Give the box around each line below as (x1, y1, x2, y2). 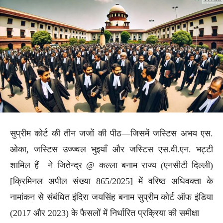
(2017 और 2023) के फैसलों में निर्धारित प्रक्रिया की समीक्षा (10, 208, 199, 218)
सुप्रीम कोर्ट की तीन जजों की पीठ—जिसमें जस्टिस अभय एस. (10, 128, 213, 138)
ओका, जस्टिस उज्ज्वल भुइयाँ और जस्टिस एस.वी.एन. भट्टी (10, 144, 213, 154)
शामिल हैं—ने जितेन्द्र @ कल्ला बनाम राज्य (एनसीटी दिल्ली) (10, 160, 213, 170)
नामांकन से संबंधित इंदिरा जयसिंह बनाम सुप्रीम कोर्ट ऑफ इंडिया (10, 192, 213, 202)
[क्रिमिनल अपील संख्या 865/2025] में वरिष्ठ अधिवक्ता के (10, 176, 213, 186)
